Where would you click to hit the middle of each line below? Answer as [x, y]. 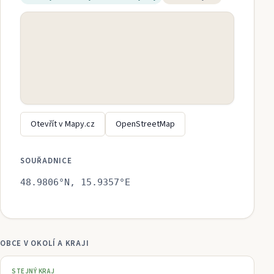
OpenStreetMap [145, 124]
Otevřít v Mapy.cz [63, 124]
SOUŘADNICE [46, 161]
